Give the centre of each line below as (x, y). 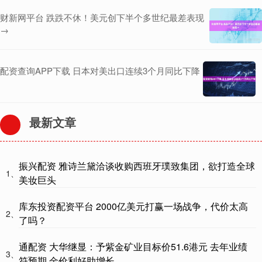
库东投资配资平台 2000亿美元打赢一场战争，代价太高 (133, 206)
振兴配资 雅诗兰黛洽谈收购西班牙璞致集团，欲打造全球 (137, 166)
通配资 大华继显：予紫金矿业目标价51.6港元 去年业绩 (133, 247)
